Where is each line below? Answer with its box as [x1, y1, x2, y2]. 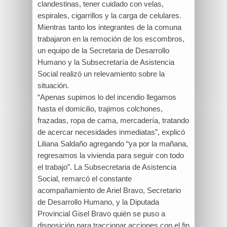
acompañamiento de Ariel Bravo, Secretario [37, 186, 181, 195]
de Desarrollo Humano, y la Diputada [37, 198, 159, 206]
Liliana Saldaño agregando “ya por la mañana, [37, 139, 188, 148]
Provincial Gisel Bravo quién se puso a [37, 209, 165, 218]
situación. [37, 81, 69, 90]
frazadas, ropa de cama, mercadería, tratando [37, 116, 189, 125]
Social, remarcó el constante [37, 174, 132, 183]
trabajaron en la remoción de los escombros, [37, 34, 184, 43]
